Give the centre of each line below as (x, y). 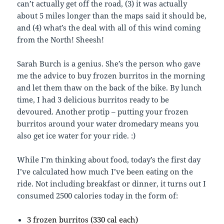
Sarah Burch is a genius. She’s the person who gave (109, 63)
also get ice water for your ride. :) (76, 135)
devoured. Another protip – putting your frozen (103, 111)
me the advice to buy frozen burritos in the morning (111, 75)
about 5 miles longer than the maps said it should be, (112, 15)
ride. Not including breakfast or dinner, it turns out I (112, 183)
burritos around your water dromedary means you (108, 123)
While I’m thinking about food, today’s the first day (109, 159)
